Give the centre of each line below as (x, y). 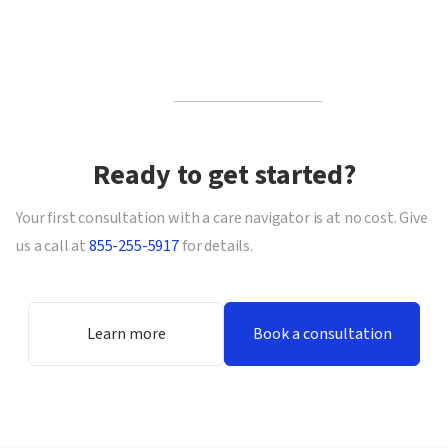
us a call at (52, 246)
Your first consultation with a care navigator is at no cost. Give (222, 218)
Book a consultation (322, 334)
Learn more (126, 334)
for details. (216, 246)
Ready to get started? (224, 175)
